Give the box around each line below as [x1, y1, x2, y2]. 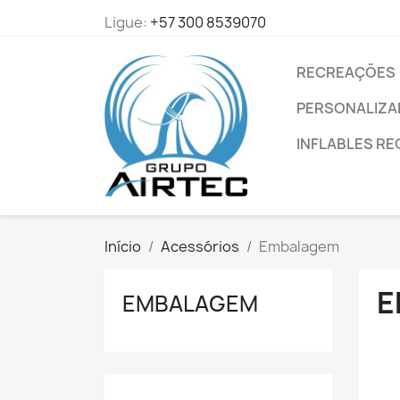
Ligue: [104, 12, 150, 32]
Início [104, 237, 141, 256]
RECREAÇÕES [296, 62, 396, 82]
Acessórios [161, 237, 239, 256]
